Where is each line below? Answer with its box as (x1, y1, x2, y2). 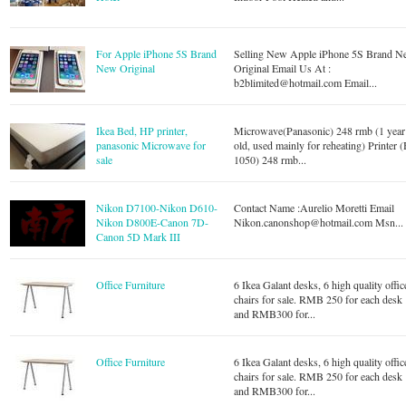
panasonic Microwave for (96, 138, 207, 152)
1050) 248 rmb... (234, 152, 307, 167)
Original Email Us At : (234, 61, 332, 75)
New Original (96, 61, 156, 75)
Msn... (372, 215, 404, 229)
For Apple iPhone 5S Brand (96, 46, 217, 61)
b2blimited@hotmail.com (234, 75, 343, 90)
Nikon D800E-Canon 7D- (96, 215, 209, 229)
